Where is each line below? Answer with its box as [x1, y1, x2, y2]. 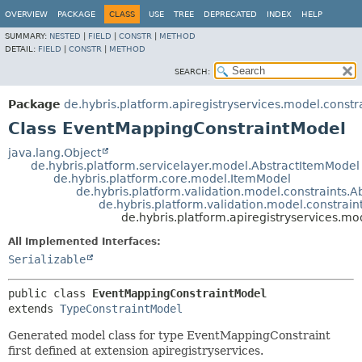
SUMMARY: [5, 32, 49, 40]
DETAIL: [5, 44, 38, 53]
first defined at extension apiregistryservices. [8, 344, 263, 357]
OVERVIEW [5, 10, 48, 19]
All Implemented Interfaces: [8, 236, 161, 247]
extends [8, 302, 60, 315]
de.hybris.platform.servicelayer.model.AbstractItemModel [31, 159, 360, 172]
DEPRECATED [204, 10, 257, 19]
